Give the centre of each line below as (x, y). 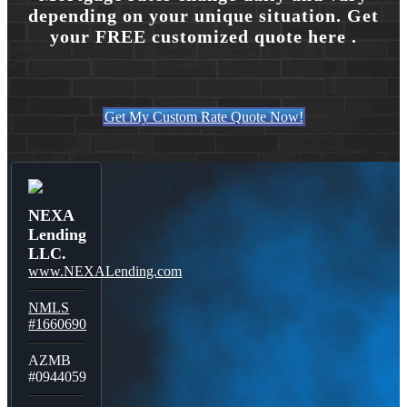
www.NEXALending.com (105, 272)
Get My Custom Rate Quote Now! (203, 117)
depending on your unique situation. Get (203, 16)
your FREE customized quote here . (203, 37)
